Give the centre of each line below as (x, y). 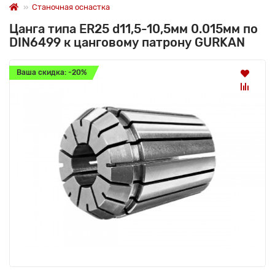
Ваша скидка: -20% (52, 72)
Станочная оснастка (71, 7)
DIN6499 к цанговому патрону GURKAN (127, 42)
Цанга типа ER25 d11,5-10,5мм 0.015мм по (134, 29)
